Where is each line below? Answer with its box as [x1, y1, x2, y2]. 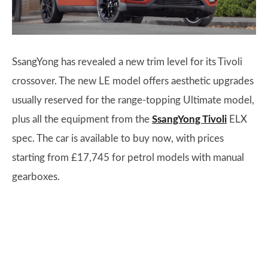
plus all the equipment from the [12, 114, 152, 125]
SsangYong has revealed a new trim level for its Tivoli [12, 57, 242, 68]
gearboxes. [12, 172, 60, 182]
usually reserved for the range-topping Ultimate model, [12, 95, 254, 106]
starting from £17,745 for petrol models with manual [12, 153, 244, 163]
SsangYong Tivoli [152, 114, 227, 125]
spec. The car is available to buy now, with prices [12, 133, 224, 144]
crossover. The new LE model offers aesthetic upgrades [12, 76, 254, 87]
